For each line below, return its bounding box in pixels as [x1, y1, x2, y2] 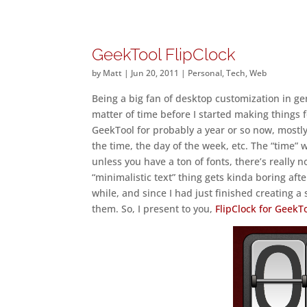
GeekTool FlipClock [92, 45, 236, 64]
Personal [188, 67, 223, 79]
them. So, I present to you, [92, 202, 216, 215]
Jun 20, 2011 [131, 67, 180, 79]
